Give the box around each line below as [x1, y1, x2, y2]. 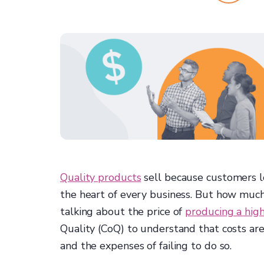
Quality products [60, 170, 141, 185]
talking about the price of [60, 204, 186, 219]
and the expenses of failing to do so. [60, 239, 232, 253]
